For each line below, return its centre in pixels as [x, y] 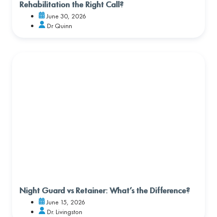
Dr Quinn [60, 25]
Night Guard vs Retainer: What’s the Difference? [105, 190]
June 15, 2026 [66, 202]
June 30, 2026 [66, 16]
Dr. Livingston [65, 211]
